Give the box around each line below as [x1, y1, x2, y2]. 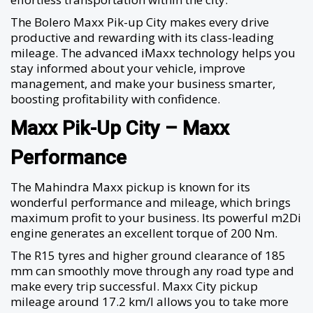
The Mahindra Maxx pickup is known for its [10, 179, 250, 195]
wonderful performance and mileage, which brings [10, 194, 291, 210]
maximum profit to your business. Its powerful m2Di [10, 210, 301, 226]
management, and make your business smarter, [10, 75, 275, 92]
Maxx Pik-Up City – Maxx [10, 117, 229, 140]
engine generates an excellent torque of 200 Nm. [10, 225, 277, 241]
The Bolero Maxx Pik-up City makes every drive [10, 14, 269, 30]
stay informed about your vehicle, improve [10, 60, 245, 76]
